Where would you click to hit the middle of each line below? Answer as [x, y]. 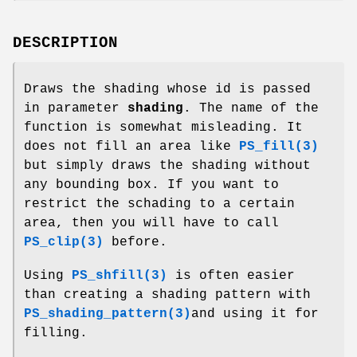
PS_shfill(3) [120, 275]
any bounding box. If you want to [151, 184]
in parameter [76, 108]
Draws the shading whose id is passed [167, 89]
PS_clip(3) [64, 242]
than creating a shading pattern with [167, 294]
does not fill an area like [131, 146]
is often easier [231, 275]
